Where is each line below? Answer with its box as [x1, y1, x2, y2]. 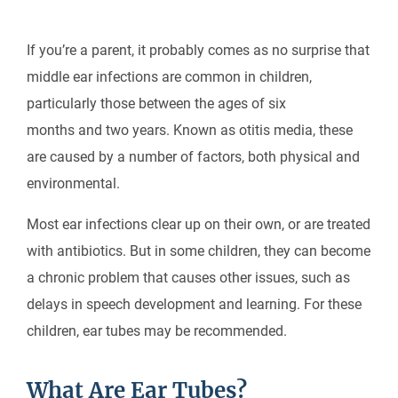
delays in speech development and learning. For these [27, 296, 362, 313]
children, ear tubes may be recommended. [27, 322, 294, 339]
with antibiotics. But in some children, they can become [27, 243, 370, 259]
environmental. [27, 175, 127, 192]
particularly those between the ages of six [27, 95, 286, 112]
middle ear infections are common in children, [27, 68, 312, 85]
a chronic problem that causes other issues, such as [27, 269, 350, 286]
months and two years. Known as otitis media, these [27, 122, 353, 139]
